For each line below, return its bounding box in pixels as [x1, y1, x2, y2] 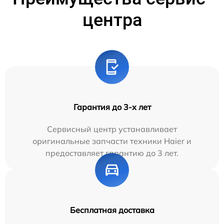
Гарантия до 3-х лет [73, 101, 151, 112]
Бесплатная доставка [69, 204, 154, 215]
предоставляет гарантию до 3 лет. [45, 147, 178, 158]
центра [82, 9, 142, 30]
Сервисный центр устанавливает [47, 123, 177, 134]
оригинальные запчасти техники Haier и [32, 135, 191, 146]
